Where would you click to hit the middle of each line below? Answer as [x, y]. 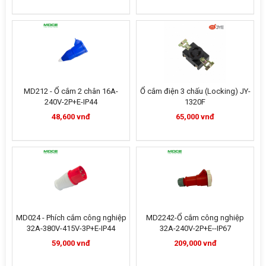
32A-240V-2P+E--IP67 [195, 228]
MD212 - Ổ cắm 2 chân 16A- [71, 91]
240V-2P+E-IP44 [71, 102]
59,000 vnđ [71, 243]
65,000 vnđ [195, 117]
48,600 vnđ [71, 117]
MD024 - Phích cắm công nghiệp [71, 218]
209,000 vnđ [195, 243]
